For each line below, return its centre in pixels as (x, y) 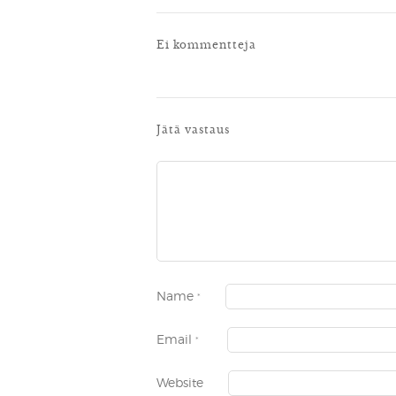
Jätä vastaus (193, 128)
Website (180, 383)
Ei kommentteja (206, 43)
